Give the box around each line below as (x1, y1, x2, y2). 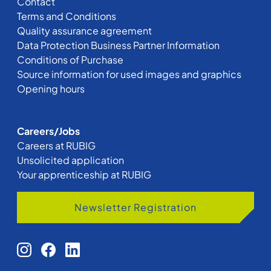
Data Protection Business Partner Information (17, 38, 220, 51)
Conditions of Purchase (17, 53, 123, 66)
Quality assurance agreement (17, 24, 152, 37)
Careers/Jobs (17, 124, 80, 137)
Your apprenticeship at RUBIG (17, 168, 151, 181)
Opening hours (17, 82, 85, 95)
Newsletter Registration (74, 200, 197, 214)
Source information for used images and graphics (17, 67, 241, 80)
